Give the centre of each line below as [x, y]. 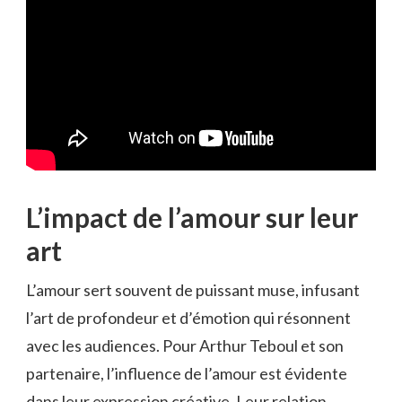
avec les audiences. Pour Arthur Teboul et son [185, 346]
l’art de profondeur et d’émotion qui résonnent [188, 318]
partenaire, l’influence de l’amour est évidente [187, 374]
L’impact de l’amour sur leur [192, 218]
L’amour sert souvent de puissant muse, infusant [193, 290]
